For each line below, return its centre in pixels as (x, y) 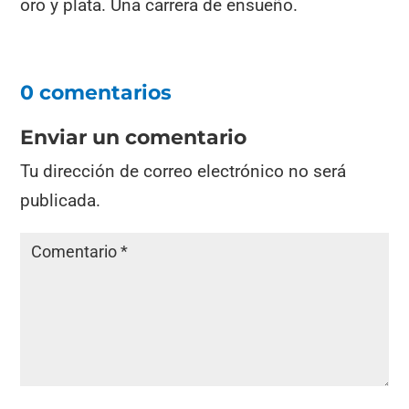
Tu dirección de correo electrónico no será (184, 171)
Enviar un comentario (134, 137)
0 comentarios (96, 92)
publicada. (61, 200)
